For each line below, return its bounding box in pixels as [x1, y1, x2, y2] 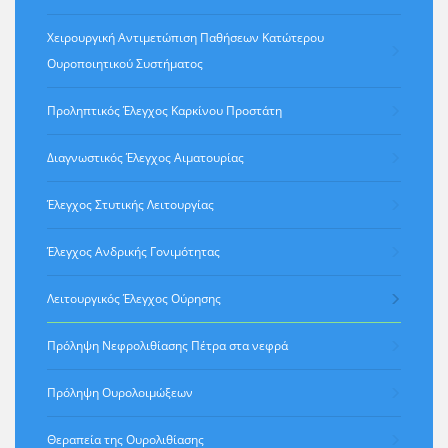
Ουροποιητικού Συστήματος [47, 54, 203, 72]
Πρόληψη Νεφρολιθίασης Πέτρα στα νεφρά [47, 336, 288, 354]
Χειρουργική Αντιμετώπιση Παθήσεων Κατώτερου [47, 28, 324, 46]
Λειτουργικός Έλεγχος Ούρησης [47, 289, 221, 307]
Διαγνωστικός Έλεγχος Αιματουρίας [47, 148, 244, 166]
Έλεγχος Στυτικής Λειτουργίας [47, 195, 214, 213]
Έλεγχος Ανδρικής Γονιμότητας [47, 242, 220, 260]
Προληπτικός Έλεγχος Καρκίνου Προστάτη [47, 101, 282, 119]
